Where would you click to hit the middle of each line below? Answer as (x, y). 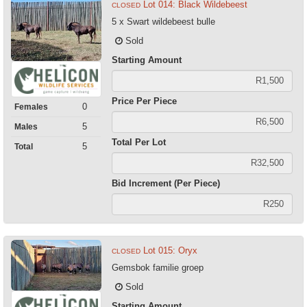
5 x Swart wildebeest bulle (163, 21)
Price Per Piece (144, 101)
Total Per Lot (138, 142)
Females (31, 107)
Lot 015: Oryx (170, 250)
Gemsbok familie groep (157, 267)
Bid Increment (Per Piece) (165, 183)
